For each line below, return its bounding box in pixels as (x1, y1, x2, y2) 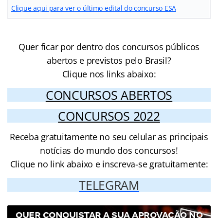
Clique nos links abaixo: (62, 68, 156, 80)
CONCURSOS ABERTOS (45, 86, 173, 103)
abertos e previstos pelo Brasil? (47, 54, 171, 66)
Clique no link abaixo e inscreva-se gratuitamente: (10, 158, 208, 170)
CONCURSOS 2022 (58, 107, 160, 124)
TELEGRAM (79, 176, 139, 193)
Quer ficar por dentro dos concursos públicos (18, 40, 200, 53)
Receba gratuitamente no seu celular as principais (10, 130, 208, 143)
